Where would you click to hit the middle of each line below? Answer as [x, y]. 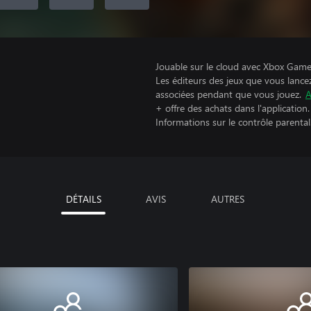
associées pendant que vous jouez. [228, 94]
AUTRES [228, 199]
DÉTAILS [83, 199]
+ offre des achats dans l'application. [233, 108]
